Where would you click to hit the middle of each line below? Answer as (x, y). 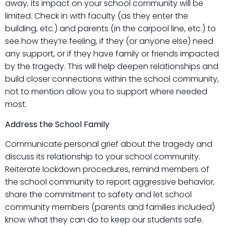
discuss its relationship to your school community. (103, 156)
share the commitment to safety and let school (98, 194)
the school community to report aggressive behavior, (110, 182)
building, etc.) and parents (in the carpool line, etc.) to (110, 29)
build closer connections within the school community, (112, 79)
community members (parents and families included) (110, 207)
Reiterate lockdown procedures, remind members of (107, 169)
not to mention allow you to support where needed (106, 92)
